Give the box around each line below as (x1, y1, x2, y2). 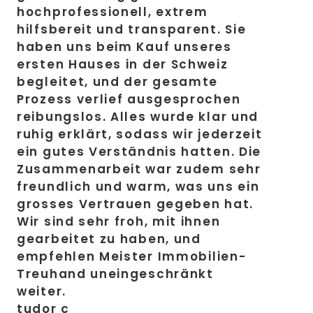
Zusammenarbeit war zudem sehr (17, 161, 261, 178)
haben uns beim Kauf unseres (17, 38, 232, 56)
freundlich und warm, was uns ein (17, 178, 260, 196)
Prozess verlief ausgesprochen (17, 91, 241, 108)
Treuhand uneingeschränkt (17, 265, 214, 283)
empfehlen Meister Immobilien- (17, 248, 247, 265)
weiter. (17, 283, 66, 300)
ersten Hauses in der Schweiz (17, 56, 228, 73)
